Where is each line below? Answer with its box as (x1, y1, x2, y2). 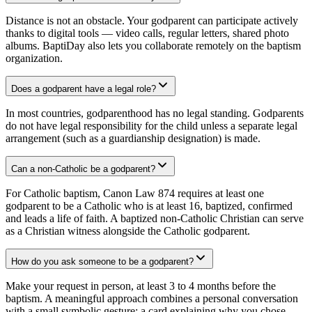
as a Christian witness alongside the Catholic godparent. (6, 225, 250, 237)
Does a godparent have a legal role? (11, 84, 156, 95)
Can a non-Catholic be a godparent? (11, 164, 155, 175)
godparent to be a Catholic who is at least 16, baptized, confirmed (6, 200, 292, 212)
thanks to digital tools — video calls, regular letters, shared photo (6, 27, 289, 40)
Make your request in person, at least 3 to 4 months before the (6, 280, 276, 292)
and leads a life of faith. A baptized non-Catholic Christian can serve (6, 212, 304, 225)
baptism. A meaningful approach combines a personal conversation (6, 292, 298, 305)
